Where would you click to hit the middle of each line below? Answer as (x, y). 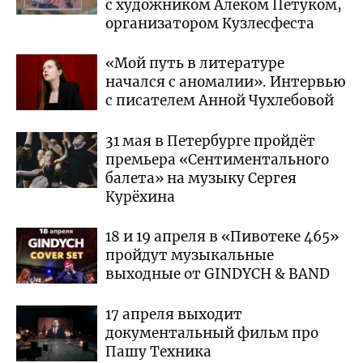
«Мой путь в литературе (195, 64)
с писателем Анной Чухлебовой (220, 101)
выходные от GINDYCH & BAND (218, 274)
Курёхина (140, 197)
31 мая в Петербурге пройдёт (210, 141)
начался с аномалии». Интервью (226, 82)
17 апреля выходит (174, 315)
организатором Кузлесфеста (210, 24)
